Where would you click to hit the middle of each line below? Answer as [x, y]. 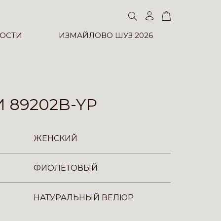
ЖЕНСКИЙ [55, 138]
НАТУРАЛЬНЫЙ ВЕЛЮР [84, 198]
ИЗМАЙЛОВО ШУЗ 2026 [106, 36]
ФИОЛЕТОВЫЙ [66, 168]
